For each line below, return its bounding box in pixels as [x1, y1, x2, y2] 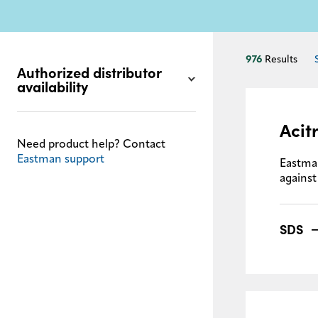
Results [264, 55, 297, 65]
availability [17, 78, 88, 97]
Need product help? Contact [17, 139, 165, 150]
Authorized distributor [17, 64, 162, 82]
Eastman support [17, 154, 104, 165]
